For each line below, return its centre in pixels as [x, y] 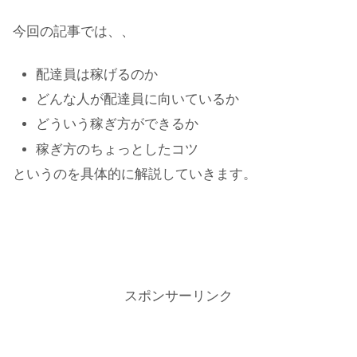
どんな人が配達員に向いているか [138, 100]
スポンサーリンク [178, 296]
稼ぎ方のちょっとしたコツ [118, 149]
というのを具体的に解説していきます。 [135, 175]
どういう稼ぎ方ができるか [118, 124]
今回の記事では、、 [74, 32]
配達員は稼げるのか [97, 74]
